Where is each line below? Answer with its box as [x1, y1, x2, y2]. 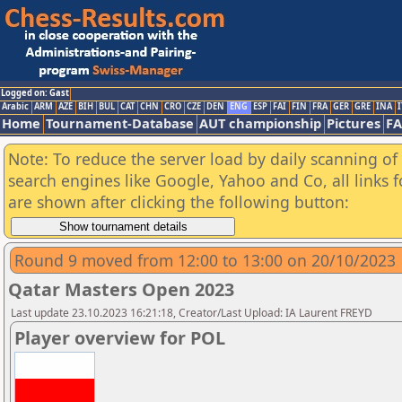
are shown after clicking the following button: [8, 191, 349, 213]
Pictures [327, 114, 380, 132]
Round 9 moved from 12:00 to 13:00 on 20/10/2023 [14, 249, 396, 271]
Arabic [2, 100, 29, 112]
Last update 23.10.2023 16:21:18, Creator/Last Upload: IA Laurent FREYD [11, 305, 372, 320]
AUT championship [199, 114, 321, 132]
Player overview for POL [14, 326, 225, 350]
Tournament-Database [46, 114, 194, 132]
